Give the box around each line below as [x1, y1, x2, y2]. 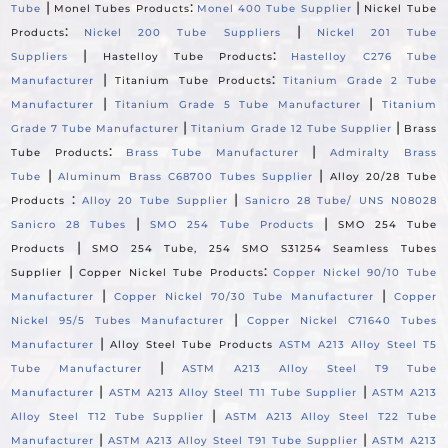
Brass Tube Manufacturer [125, 146, 299, 160]
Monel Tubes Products [53, 2, 190, 16]
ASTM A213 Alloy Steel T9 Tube [182, 362, 437, 376]
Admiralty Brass [330, 146, 437, 160]
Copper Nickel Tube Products [79, 266, 264, 280]
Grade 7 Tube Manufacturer [11, 122, 180, 136]
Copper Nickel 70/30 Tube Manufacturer [113, 290, 375, 304]
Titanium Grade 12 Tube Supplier [191, 122, 392, 136]
